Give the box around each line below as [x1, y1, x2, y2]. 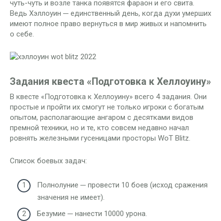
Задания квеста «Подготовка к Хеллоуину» [10, 76, 211, 88]
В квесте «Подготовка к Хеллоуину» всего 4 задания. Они [10, 92, 207, 101]
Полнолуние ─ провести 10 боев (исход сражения [37, 180, 208, 189]
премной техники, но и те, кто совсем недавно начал [10, 123, 189, 132]
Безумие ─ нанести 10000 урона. [37, 209, 147, 218]
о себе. [10, 30, 34, 38]
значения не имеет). [37, 192, 105, 202]
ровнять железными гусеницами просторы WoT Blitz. [10, 134, 190, 143]
